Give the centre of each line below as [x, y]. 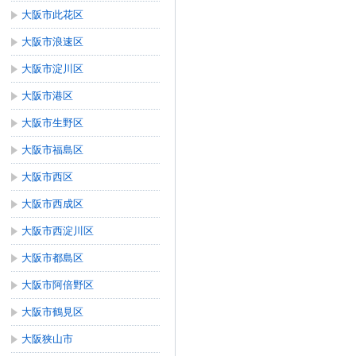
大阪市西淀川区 [58, 231]
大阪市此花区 [52, 15]
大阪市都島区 [52, 258]
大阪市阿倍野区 [58, 285]
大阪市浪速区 [52, 42]
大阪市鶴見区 [52, 312]
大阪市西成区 [52, 204]
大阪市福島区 [52, 150]
